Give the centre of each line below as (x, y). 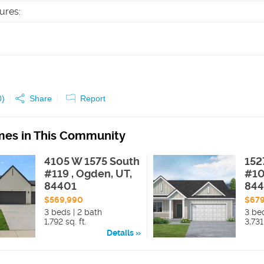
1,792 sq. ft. (66, 222)
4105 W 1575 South (92, 161)
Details (120, 233)
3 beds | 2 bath (73, 212)
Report (93, 98)
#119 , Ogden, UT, (88, 174)
